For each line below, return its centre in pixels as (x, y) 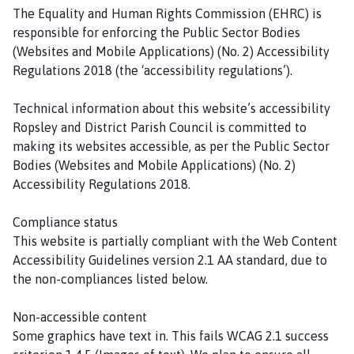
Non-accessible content (80, 316)
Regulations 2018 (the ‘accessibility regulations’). (153, 70)
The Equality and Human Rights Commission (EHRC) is (167, 13)
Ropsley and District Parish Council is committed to (160, 127)
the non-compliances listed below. (110, 279)
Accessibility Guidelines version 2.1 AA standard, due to (170, 260)
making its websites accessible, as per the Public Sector (171, 146)
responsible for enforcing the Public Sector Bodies (156, 32)
